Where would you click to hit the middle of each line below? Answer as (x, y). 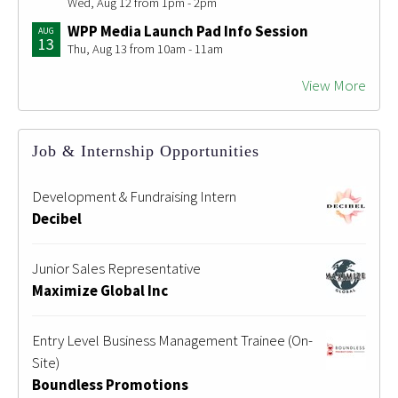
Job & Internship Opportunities (146, 151)
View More (334, 86)
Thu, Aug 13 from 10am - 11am (145, 49)
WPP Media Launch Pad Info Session (188, 32)
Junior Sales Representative (116, 269)
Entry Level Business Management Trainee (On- (172, 341)
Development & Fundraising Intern (134, 197)
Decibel (57, 219)
